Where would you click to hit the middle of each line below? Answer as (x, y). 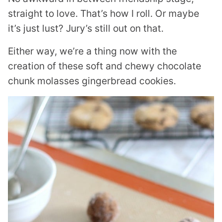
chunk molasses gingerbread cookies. (92, 81)
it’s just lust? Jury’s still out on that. (86, 28)
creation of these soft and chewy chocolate (105, 66)
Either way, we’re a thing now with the (92, 51)
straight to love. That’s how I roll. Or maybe (104, 13)
